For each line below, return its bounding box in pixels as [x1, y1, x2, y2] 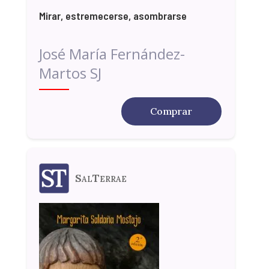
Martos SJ [38, 62, 101, 83]
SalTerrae [74, 171, 127, 186]
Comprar [150, 104, 193, 117]
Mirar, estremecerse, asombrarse [38, 8, 187, 22]
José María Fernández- [38, 43, 185, 64]
